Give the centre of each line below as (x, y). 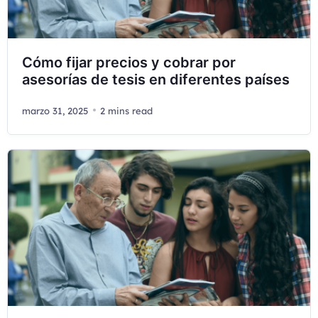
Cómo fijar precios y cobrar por (129, 62)
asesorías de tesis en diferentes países (156, 79)
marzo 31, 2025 (55, 110)
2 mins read (126, 110)
